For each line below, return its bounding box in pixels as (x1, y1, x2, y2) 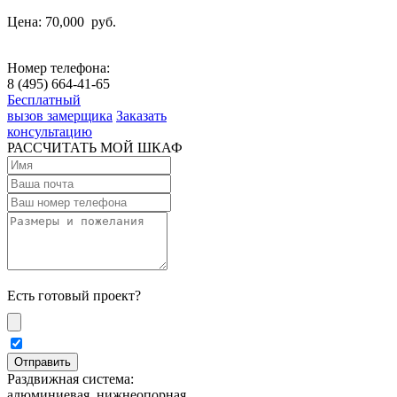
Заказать (116, 107, 167, 123)
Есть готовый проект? (7, 287, 141, 303)
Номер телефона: (7, 59, 110, 75)
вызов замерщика (7, 107, 113, 123)
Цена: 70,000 (7, 13, 88, 29)
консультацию (7, 123, 92, 139)
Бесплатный (7, 91, 81, 107)
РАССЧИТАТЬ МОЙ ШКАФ (7, 139, 183, 155)
